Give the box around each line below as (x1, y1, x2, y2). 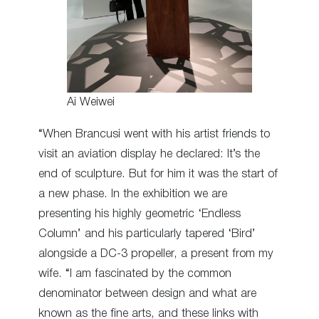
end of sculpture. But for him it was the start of (38, 168, 278, 179)
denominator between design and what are (38, 288, 256, 299)
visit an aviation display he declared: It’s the (38, 148, 260, 159)
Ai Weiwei (67, 97, 115, 108)
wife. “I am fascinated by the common (38, 268, 231, 279)
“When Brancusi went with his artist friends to (38, 128, 270, 140)
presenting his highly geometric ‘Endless (38, 208, 241, 219)
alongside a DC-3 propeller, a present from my (38, 248, 273, 259)
